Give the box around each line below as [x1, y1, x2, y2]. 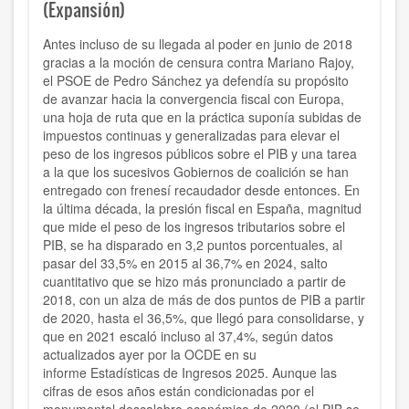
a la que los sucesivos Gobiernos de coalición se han [43, 163, 349, 182]
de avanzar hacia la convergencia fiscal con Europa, [43, 89, 344, 109]
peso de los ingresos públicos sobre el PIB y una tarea [43, 144, 357, 163]
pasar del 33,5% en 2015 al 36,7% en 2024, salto [43, 254, 328, 273]
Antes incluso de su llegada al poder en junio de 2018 [43, 35, 352, 54]
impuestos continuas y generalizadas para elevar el [43, 126, 340, 145]
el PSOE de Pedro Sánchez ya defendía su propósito [43, 71, 349, 90]
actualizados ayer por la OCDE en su [43, 345, 257, 364]
